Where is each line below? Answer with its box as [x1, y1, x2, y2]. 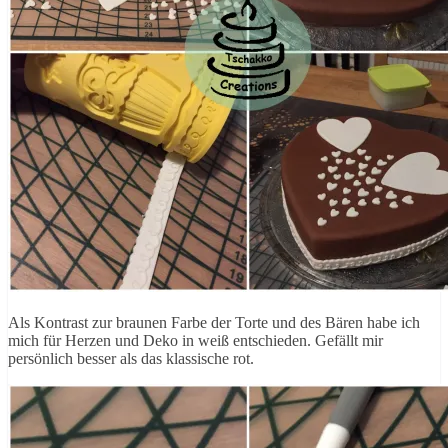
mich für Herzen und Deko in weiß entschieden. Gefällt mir [8, 331, 383, 349]
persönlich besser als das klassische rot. [8, 349, 254, 367]
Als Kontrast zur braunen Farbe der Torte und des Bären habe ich [8, 313, 420, 331]
